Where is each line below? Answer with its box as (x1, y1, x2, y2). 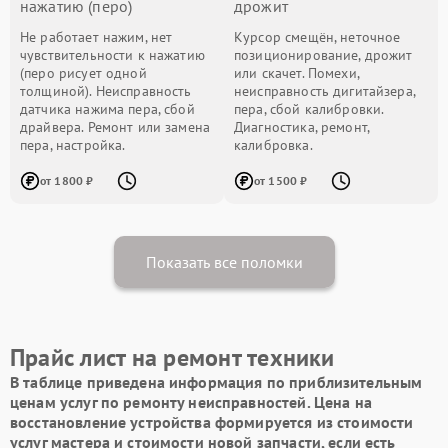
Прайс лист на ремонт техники (10, 342, 335, 373)
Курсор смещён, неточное (234, 28, 401, 46)
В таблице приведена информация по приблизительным (10, 372, 423, 392)
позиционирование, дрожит (234, 46, 413, 64)
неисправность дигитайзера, (234, 82, 415, 100)
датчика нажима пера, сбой (20, 100, 195, 118)
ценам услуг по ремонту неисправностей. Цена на (10, 392, 372, 412)
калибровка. (234, 136, 313, 154)
